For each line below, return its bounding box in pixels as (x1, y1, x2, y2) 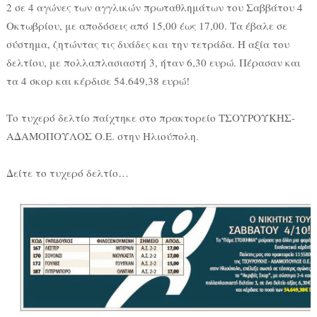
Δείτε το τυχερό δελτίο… (6, 166, 129, 180)
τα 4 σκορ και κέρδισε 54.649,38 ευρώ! (6, 74, 190, 88)
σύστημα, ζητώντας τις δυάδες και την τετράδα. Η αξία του (6, 37, 289, 52)
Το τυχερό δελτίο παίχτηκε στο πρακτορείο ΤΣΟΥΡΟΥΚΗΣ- (6, 110, 295, 125)
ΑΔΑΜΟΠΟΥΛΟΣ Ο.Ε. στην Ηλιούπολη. (6, 129, 199, 144)
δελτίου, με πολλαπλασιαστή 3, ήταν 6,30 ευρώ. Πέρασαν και (6, 55, 301, 70)
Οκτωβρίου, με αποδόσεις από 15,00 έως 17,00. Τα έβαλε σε (6, 18, 287, 33)
